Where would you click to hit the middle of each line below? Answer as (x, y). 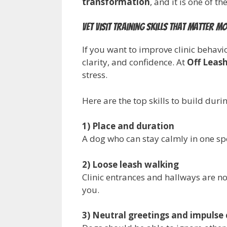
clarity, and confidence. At (135, 62)
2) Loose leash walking (130, 164)
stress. (95, 75)
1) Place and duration (128, 126)
